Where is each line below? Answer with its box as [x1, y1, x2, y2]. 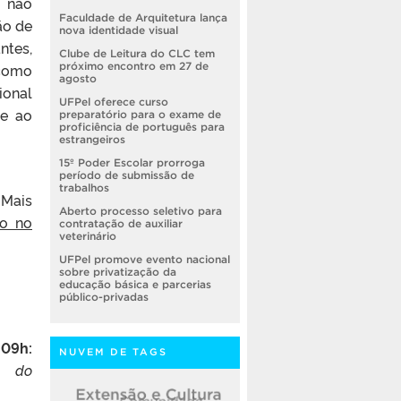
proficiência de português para [59, 121, 225, 133]
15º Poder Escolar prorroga [59, 157, 205, 169]
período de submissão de [59, 169, 194, 182]
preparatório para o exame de [59, 108, 221, 121]
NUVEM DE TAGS [59, 346, 167, 358]
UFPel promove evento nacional [59, 253, 230, 266]
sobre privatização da [59, 266, 176, 278]
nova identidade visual [59, 24, 178, 37]
